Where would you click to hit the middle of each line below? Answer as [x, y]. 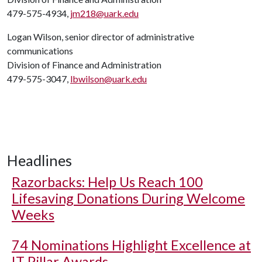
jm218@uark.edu [104, 13]
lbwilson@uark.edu [108, 79]
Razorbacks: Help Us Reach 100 [107, 182]
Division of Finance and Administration [84, 65]
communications [40, 51]
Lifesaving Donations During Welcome [128, 198]
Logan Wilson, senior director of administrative [101, 37]
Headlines [39, 160]
